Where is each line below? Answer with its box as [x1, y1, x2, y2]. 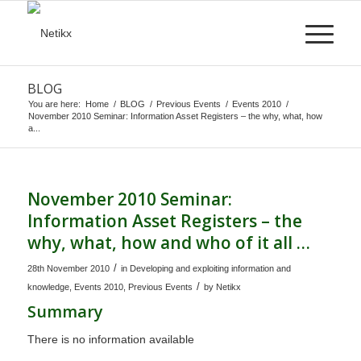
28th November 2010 [27, 263, 110, 273]
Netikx [215, 282, 241, 292]
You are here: [27, 99, 81, 109]
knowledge [27, 282, 69, 292]
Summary [27, 301, 103, 322]
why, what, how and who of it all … [27, 231, 310, 254]
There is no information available [27, 332, 194, 346]
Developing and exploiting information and [129, 263, 291, 273]
